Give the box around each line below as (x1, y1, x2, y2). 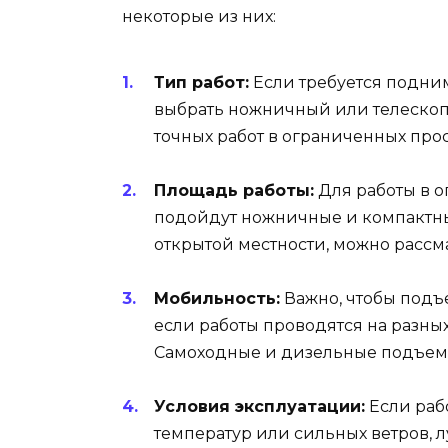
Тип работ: (154, 72, 249, 92)
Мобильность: (154, 289, 280, 309)
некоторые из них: (122, 7, 276, 27)
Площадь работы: (154, 181, 314, 201)
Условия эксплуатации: (154, 397, 365, 417)
